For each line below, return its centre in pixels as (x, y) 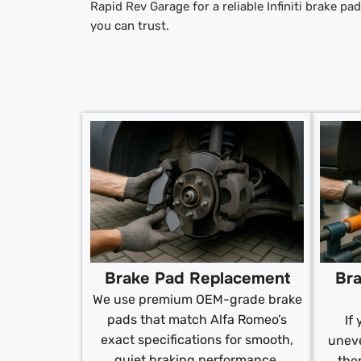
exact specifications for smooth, (197, 340)
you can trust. (130, 26)
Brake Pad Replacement (197, 279)
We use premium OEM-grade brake (197, 300)
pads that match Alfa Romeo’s (197, 320)
